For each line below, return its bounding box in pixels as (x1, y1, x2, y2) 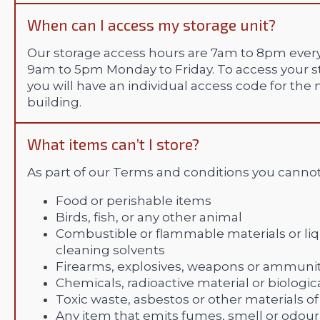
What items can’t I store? (27, 135, 199, 154)
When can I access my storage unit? (27, 16, 276, 34)
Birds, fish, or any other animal (56, 210, 242, 225)
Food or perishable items (56, 194, 211, 209)
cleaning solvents (56, 243, 165, 258)
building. (27, 95, 81, 110)
